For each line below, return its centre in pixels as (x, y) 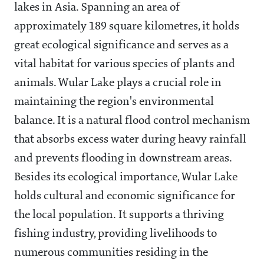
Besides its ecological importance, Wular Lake (126, 178)
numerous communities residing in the (111, 253)
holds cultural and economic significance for (125, 197)
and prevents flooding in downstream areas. (123, 159)
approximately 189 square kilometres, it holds (127, 27)
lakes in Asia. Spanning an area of (97, 8)
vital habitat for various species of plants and (125, 65)
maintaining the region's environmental (114, 102)
